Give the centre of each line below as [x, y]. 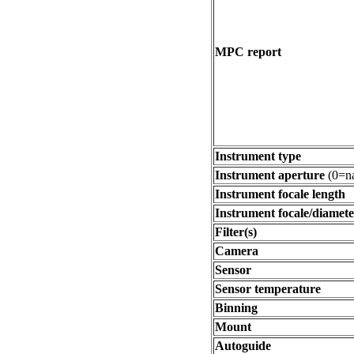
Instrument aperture [270, 175]
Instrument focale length [280, 194]
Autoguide [243, 346]
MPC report [248, 52]
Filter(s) [236, 232]
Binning [236, 308]
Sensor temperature [268, 289]
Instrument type [258, 156]
